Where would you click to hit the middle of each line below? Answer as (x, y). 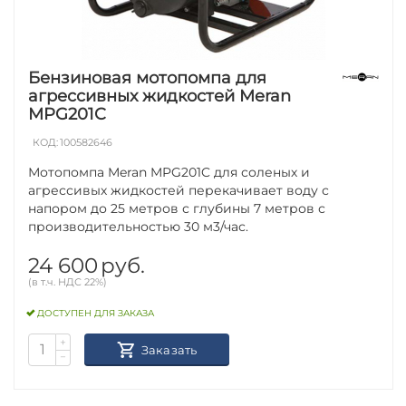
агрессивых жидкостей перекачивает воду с (179, 190)
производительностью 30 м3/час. (139, 226)
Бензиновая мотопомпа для (148, 77)
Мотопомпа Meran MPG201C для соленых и (169, 172)
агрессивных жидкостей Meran (160, 96)
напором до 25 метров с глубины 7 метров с (177, 208)
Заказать (169, 349)
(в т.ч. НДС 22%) (68, 281)
